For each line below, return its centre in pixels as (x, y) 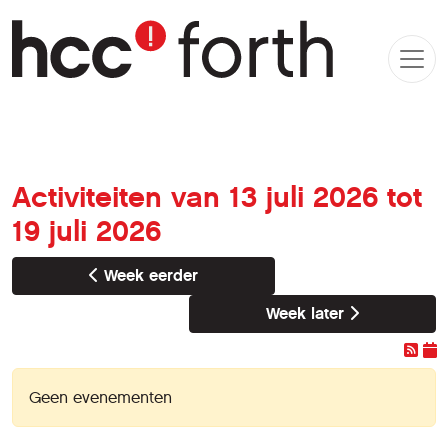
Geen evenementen (100, 397)
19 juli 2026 (86, 231)
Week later (307, 313)
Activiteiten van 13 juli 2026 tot (217, 197)
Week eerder (148, 275)
